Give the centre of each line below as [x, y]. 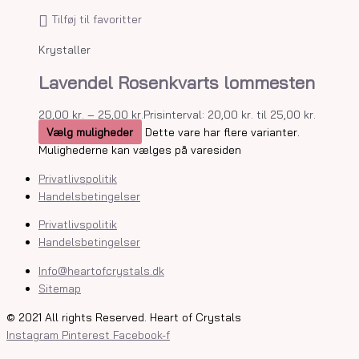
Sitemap [60, 288]
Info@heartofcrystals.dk [101, 270]
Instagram [32, 334]
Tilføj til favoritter [97, 19]
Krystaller [65, 50]
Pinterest [86, 334]
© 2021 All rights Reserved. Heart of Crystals [124, 317]
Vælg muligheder [90, 131]
